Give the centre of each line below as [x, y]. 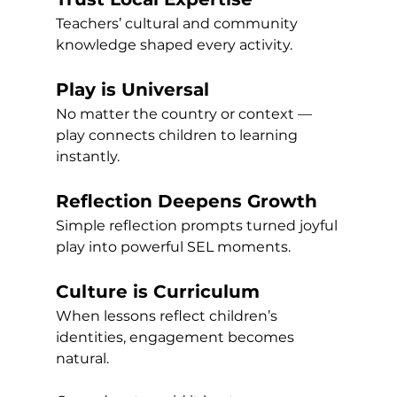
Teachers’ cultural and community [178, 23]
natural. [82, 358]
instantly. [87, 156]
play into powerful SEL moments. [173, 246]
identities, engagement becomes [176, 337]
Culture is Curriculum [157, 291]
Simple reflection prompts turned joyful [198, 225]
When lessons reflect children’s [168, 315]
